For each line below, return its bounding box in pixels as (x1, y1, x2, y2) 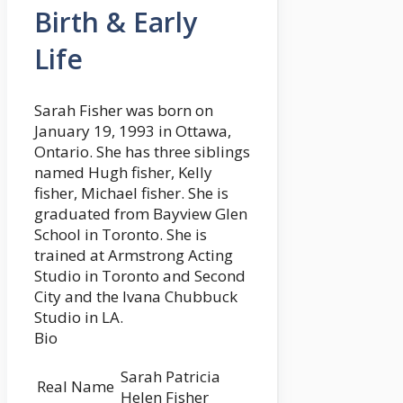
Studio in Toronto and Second (34, 265, 246, 287)
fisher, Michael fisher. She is (34, 183, 228, 204)
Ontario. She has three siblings (34, 141, 250, 163)
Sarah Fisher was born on (34, 100, 213, 121)
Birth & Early (34, 4, 197, 41)
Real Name (37, 376, 114, 398)
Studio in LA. (34, 307, 123, 328)
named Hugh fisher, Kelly (34, 162, 212, 184)
